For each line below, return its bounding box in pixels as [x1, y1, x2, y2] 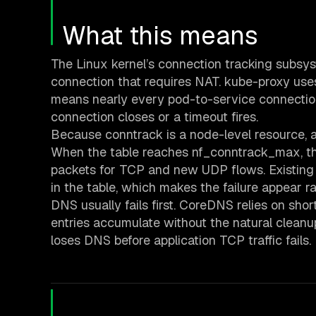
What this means [62, 19, 258, 53]
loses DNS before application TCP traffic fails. [51, 232, 311, 249]
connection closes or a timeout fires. [51, 109, 258, 126]
